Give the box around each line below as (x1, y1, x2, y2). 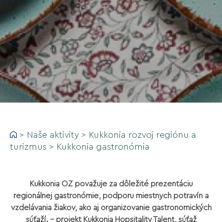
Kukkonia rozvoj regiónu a (89, 130, 196, 139)
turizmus (10, 142, 47, 151)
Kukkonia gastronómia (56, 142, 150, 151)
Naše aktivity (27, 130, 79, 139)
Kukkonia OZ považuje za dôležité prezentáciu (29, 180, 193, 188)
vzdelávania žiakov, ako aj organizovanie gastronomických (10, 204, 212, 212)
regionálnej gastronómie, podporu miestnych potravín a (13, 192, 209, 200)
